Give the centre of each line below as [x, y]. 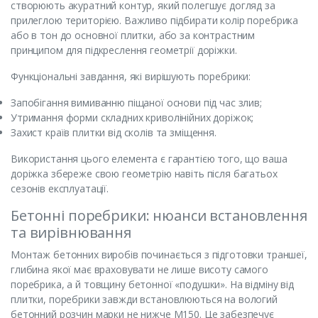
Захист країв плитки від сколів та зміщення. [114, 132]
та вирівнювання [71, 232]
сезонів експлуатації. [60, 188]
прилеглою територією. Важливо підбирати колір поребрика [155, 20]
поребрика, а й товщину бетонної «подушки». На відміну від [152, 284]
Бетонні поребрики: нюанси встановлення [159, 215]
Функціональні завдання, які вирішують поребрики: [131, 76]
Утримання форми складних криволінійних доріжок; [132, 117]
